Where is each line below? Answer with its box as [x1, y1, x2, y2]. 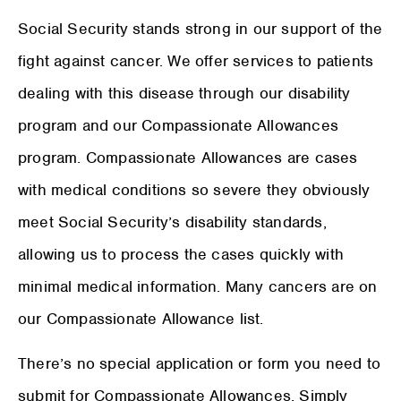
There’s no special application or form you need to [18, 354, 381, 374]
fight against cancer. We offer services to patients [18, 50, 374, 71]
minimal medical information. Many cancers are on [18, 276, 378, 296]
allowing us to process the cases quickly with [18, 243, 345, 264]
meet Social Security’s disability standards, [18, 211, 327, 232]
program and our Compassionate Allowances [18, 115, 339, 135]
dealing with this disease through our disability [18, 82, 351, 103]
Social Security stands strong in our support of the [18, 18, 383, 38]
